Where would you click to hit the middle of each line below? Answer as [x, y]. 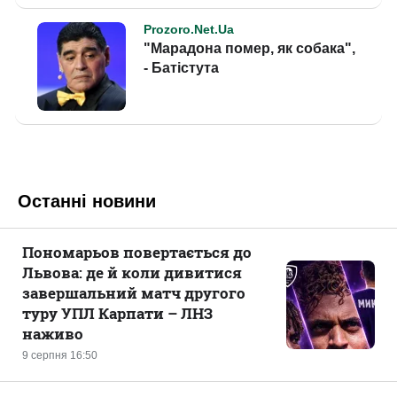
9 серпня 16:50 [60, 355]
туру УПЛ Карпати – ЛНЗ [117, 313]
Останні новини [87, 201]
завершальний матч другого [134, 293]
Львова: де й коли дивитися [132, 272]
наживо [53, 334]
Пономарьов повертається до [137, 252]
